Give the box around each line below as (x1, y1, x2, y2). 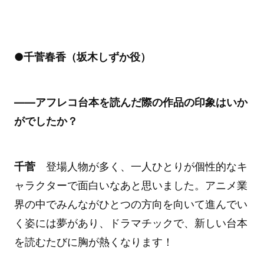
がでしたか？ (14, 115, 78, 128)
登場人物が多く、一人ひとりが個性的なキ (35, 160, 247, 173)
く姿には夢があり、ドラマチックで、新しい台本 (14, 216, 247, 229)
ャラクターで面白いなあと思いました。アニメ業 (14, 179, 247, 192)
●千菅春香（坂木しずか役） (14, 51, 151, 64)
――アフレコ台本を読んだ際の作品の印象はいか (14, 96, 247, 109)
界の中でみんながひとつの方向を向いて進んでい (14, 197, 247, 210)
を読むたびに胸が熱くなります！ (14, 235, 173, 248)
